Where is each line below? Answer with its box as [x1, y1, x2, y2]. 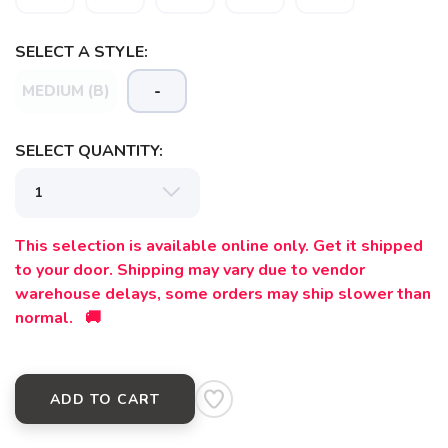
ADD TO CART [50, 390, 160, 409]
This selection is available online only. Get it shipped [15, 235, 423, 257]
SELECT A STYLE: [15, 41, 148, 63]
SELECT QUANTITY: [15, 140, 163, 162]
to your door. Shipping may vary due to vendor [15, 259, 365, 281]
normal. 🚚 [15, 307, 101, 329]
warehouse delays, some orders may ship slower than [15, 283, 431, 305]
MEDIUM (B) [22, 81, 110, 101]
